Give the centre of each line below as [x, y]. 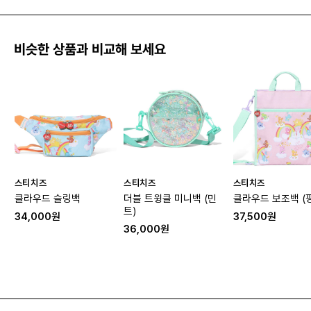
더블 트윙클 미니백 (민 [170, 198]
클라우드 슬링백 [47, 198]
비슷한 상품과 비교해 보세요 [90, 50]
